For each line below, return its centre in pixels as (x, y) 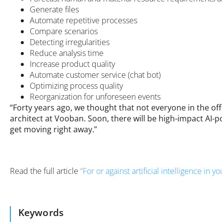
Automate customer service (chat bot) (95, 75)
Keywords (41, 212)
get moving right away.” (54, 129)
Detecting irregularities (70, 42)
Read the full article (45, 171)
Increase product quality (72, 64)
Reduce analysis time (67, 53)
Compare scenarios (64, 31)
